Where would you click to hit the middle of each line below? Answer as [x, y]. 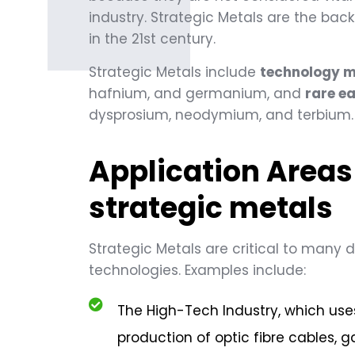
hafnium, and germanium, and [197, 94]
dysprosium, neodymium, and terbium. [221, 115]
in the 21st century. [152, 39]
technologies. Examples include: [197, 271]
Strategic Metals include [174, 73]
